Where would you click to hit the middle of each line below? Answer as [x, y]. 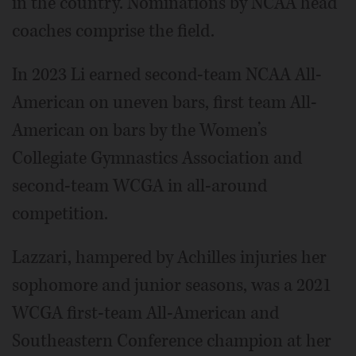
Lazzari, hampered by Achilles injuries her [169, 257]
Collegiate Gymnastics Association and [157, 158]
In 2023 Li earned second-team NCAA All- [167, 75]
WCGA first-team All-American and [145, 313]
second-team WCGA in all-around [139, 186]
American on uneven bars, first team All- [164, 103]
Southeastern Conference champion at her [172, 341]
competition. [60, 214]
